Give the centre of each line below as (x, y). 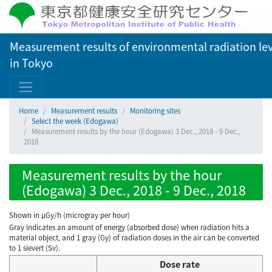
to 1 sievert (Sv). (35, 248)
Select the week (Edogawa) (75, 121)
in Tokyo (31, 63)
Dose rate (180, 264)
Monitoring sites (155, 110)
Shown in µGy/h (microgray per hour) (70, 215)
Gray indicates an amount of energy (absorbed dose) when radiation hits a (129, 227)
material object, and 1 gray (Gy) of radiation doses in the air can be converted (134, 238)
